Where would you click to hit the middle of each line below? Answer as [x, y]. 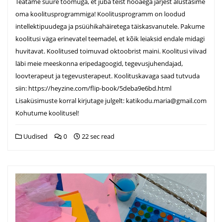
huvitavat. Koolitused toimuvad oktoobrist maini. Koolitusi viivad [111, 51]
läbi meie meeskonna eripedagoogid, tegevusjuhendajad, [99, 63]
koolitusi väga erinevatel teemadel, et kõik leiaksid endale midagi [110, 38]
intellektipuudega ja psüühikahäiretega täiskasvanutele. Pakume [110, 26]
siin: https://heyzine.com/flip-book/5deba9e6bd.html [93, 88]
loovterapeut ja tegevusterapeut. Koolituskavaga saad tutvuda [108, 76]
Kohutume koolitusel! [49, 113]
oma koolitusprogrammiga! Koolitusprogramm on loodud [100, 14]
